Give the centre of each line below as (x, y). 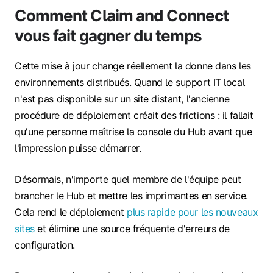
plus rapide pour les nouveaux (193, 212)
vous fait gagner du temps (108, 35)
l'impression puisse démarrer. (78, 148)
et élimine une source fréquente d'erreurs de (132, 228)
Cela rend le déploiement (71, 212)
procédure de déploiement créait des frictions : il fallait (134, 115)
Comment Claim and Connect (122, 15)
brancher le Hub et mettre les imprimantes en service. (131, 195)
